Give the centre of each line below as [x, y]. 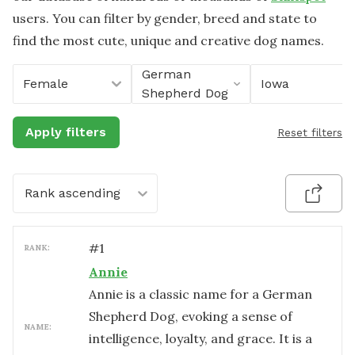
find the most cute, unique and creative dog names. [168, 40]
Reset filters [310, 132]
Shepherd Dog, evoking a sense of [191, 316]
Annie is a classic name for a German [200, 294]
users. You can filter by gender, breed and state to [165, 18]
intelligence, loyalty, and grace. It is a [200, 338]
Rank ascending [73, 193]
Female [46, 84]
